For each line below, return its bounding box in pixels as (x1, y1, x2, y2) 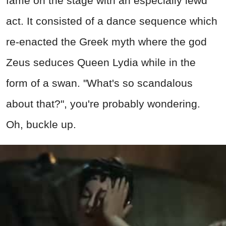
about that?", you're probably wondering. (6, 98, 200, 110)
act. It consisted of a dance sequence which (6, 15, 217, 27)
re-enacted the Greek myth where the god (6, 36, 207, 48)
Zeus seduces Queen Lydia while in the (6, 56, 196, 69)
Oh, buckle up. (6, 119, 76, 131)
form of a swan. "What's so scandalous (6, 77, 193, 89)
